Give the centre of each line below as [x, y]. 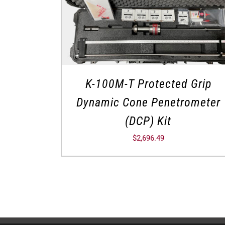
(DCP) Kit [148, 121]
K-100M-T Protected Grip [148, 84]
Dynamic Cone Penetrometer [148, 102]
